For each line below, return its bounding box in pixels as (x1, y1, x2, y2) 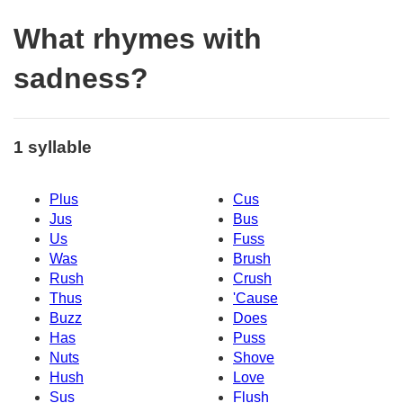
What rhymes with (13, 22, 262, 56)
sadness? (13, 62, 148, 95)
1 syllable (13, 137, 92, 157)
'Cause (233, 291, 278, 307)
